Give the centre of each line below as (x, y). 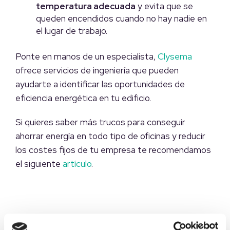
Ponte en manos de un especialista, (87, 57)
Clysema (175, 57)
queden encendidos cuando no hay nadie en (121, 19)
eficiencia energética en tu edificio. (83, 98)
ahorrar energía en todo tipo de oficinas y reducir (110, 136)
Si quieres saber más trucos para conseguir (100, 122)
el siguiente (39, 164)
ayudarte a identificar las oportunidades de (100, 84)
